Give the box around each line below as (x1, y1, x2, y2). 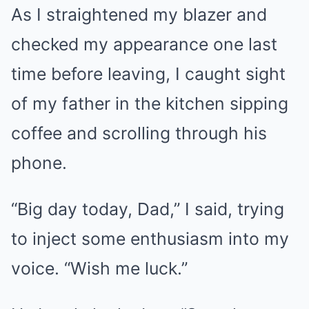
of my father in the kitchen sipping (11, 93, 288, 114)
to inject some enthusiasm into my (11, 228, 289, 249)
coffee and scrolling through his (11, 123, 267, 143)
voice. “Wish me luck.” (11, 258, 188, 279)
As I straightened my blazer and (11, 4, 267, 25)
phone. (11, 152, 67, 173)
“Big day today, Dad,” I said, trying (11, 199, 284, 219)
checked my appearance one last (11, 34, 277, 54)
